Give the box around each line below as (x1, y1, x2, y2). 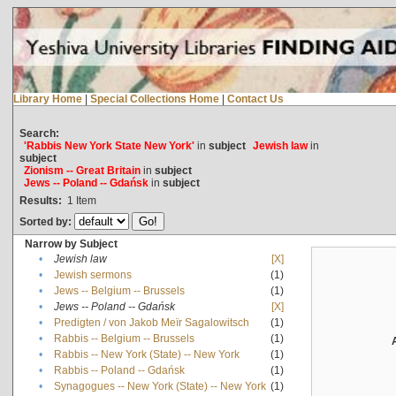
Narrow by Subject (24, 237, 118, 250)
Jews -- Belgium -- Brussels (53, 284, 185, 297)
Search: (19, 126, 59, 140)
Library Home (12, 92, 82, 105)
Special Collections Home (89, 92, 219, 105)
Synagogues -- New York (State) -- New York (53, 379, 266, 392)
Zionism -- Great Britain (23, 164, 141, 177)
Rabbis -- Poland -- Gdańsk (53, 363, 185, 377)
